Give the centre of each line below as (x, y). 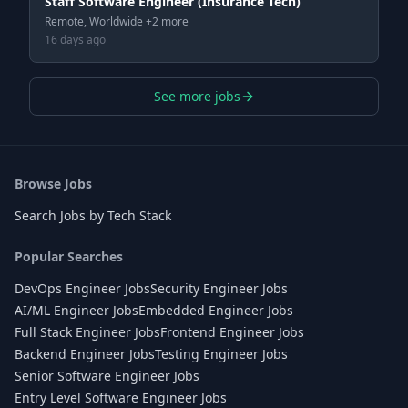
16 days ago (75, 40)
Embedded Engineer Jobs (216, 310)
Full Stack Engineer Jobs (87, 332)
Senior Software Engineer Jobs (107, 376)
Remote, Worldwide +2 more (117, 21)
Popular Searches (69, 256)
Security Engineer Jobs (219, 288)
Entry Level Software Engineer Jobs (121, 398)
